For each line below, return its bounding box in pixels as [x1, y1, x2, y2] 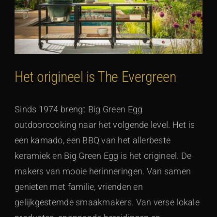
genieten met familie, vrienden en [15, 181, 143, 192]
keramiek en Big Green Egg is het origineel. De [15, 150, 192, 161]
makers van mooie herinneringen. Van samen [15, 166, 191, 176]
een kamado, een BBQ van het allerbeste [15, 135, 171, 145]
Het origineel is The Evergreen [15, 68, 176, 85]
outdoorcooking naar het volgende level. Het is [15, 119, 195, 130]
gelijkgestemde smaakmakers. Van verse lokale [15, 197, 200, 207]
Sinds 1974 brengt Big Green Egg [15, 104, 143, 114]
